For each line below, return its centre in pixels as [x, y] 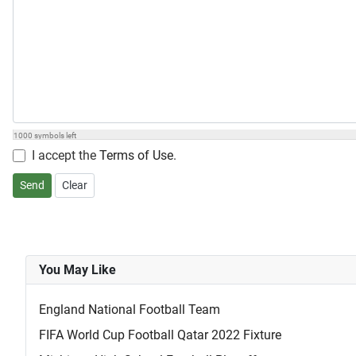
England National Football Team [130, 310]
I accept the [66, 156]
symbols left [54, 136]
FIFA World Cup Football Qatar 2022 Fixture [160, 335]
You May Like [77, 270]
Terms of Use [136, 156]
